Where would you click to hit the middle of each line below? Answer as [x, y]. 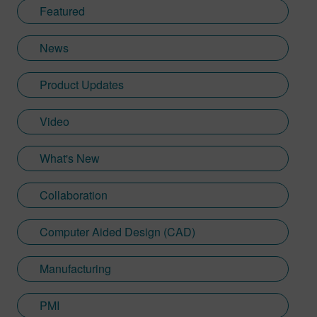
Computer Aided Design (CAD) [117, 232]
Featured [62, 11]
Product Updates [82, 85]
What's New [70, 158]
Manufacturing [75, 269]
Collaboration [74, 195]
